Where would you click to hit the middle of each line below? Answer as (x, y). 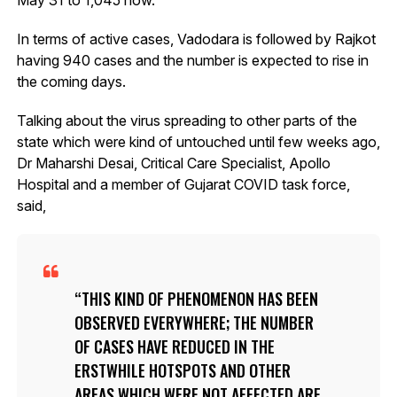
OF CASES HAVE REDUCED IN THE (174, 346)
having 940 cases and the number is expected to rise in (192, 60)
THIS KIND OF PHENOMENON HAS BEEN (199, 298)
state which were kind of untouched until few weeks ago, (198, 141)
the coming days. (71, 81)
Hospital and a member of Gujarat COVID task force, (183, 184)
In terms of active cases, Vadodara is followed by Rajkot (196, 39)
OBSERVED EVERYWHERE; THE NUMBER (194, 322)
